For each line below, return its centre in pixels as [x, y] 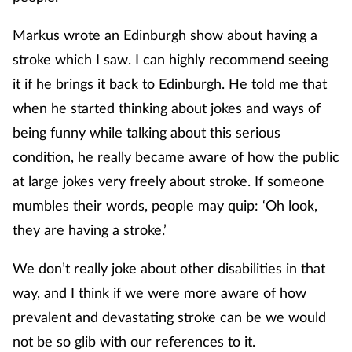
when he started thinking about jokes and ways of [167, 107]
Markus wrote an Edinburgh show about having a [165, 34]
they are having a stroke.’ [90, 229]
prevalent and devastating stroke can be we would [169, 316]
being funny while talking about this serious [147, 132]
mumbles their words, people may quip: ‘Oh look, [165, 205]
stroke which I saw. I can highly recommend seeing [170, 59]
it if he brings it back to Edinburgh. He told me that [170, 83]
